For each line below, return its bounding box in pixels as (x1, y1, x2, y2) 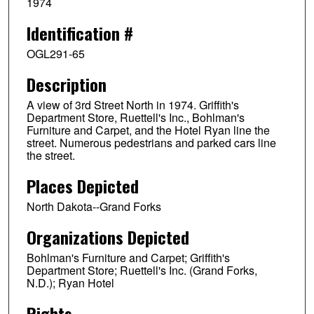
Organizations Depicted (26, 224, 189, 250)
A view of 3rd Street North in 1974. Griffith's (26, 97, 239, 114)
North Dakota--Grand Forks (26, 198, 161, 215)
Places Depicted (26, 173, 139, 199)
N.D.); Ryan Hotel (26, 274, 114, 291)
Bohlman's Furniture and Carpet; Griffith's (26, 249, 230, 266)
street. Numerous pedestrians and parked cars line (26, 135, 276, 151)
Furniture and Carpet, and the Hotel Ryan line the (26, 122, 270, 139)
